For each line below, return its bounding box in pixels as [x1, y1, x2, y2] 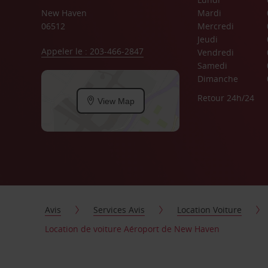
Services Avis [93, 204, 145, 215]
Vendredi [197, 47, 234, 58]
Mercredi [197, 20, 234, 32]
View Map [95, 96, 135, 106]
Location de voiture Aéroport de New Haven [45, 223, 220, 234]
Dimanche [197, 73, 238, 84]
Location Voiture [177, 204, 242, 215]
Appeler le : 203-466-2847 [41, 45, 144, 57]
